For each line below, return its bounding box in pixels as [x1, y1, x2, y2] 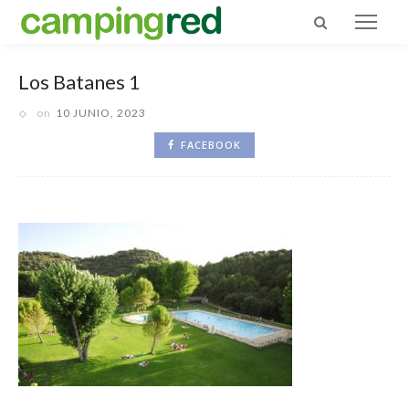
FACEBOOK [181, 138, 241, 152]
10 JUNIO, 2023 [56, 106, 146, 120]
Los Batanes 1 [18, 70, 141, 94]
